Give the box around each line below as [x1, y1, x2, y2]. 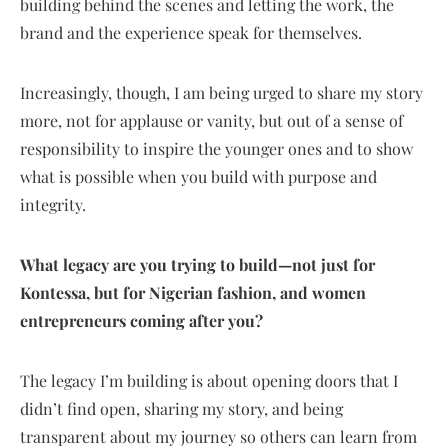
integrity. [20, 193, 86, 215]
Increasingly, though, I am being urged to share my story [20, 81, 423, 103]
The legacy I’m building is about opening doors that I [20, 369, 398, 391]
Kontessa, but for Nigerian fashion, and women [20, 281, 366, 303]
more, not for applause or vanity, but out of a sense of [20, 109, 403, 131]
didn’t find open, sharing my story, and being [20, 397, 343, 419]
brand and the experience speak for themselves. [20, 21, 362, 43]
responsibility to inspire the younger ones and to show [20, 137, 413, 159]
